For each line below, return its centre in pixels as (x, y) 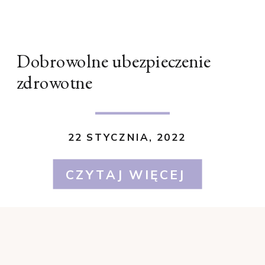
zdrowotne (55, 82)
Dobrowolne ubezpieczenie (114, 61)
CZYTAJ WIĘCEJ (125, 174)
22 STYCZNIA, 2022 (127, 137)
